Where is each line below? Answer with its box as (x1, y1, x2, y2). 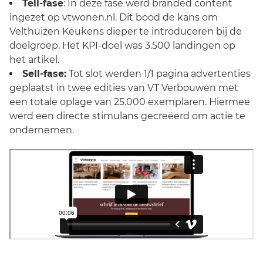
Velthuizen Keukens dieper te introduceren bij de (9, 26, 242, 37)
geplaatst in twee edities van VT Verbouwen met (9, 82, 238, 93)
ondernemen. (9, 124, 74, 136)
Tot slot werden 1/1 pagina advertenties (66, 68, 251, 79)
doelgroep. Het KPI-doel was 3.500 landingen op (9, 40, 235, 51)
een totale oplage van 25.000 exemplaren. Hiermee (9, 96, 250, 107)
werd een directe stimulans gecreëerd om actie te (9, 110, 245, 122)
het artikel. (9, 54, 59, 65)
